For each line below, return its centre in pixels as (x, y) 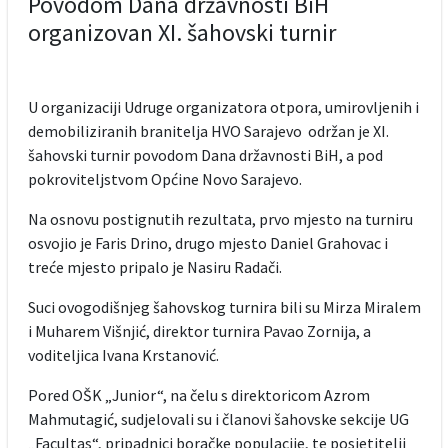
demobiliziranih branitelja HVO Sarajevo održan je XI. (208, 130)
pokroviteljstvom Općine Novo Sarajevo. (164, 178)
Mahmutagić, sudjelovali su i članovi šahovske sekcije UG (218, 418)
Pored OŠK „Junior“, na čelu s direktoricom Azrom (198, 394)
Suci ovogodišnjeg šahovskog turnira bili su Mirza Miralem (224, 306)
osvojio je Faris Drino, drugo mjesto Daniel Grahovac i (207, 242)
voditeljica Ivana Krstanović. (123, 354)
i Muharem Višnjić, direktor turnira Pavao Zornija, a (199, 330)
